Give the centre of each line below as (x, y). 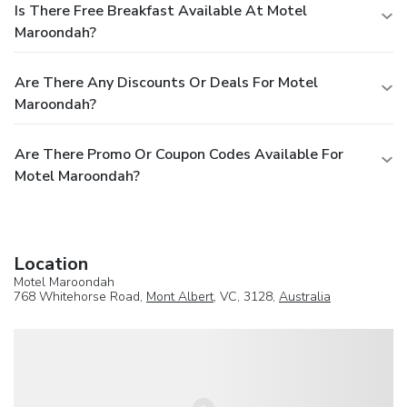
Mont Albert (180, 296)
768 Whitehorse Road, (80, 296)
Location (51, 263)
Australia (305, 296)
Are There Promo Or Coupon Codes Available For (179, 154)
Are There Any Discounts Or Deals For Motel (166, 82)
